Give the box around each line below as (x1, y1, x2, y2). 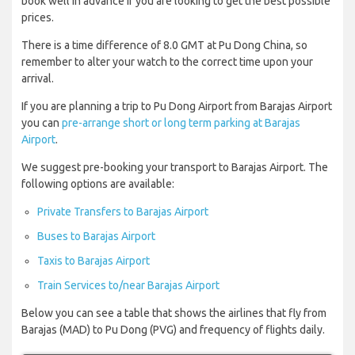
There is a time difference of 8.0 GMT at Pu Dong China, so (21, 39, 307, 52)
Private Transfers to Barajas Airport (37, 205, 208, 219)
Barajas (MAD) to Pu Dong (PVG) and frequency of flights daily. (21, 323, 325, 337)
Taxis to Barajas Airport (37, 254, 150, 268)
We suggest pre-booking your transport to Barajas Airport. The (21, 161, 328, 174)
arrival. (21, 72, 54, 86)
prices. (21, 11, 54, 25)
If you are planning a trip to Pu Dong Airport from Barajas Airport (21, 100, 332, 113)
